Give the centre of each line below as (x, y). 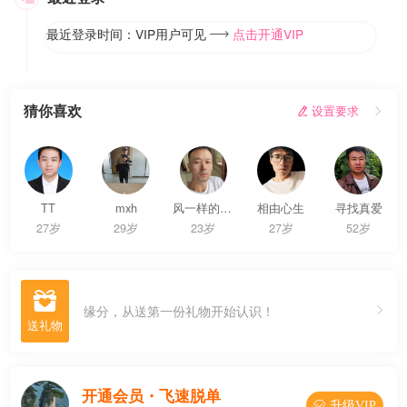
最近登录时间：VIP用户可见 (128, 34)
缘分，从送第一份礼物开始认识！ (179, 311)
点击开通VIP (268, 34)
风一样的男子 (225, 207)
